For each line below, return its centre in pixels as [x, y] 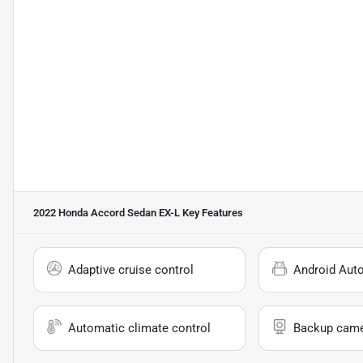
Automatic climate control [139, 328]
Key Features [211, 212]
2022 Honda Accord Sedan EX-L [107, 212]
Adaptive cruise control [131, 269]
